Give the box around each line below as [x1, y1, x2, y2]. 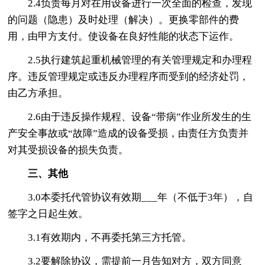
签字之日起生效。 [8, 208, 89, 219]
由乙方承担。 [8, 87, 69, 99]
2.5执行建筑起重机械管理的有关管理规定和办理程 [28, 54, 253, 66]
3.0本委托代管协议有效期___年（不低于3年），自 [28, 191, 254, 203]
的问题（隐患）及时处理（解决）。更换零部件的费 [8, 14, 240, 25]
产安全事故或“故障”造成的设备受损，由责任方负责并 [8, 127, 249, 139]
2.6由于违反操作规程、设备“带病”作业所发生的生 [28, 111, 252, 122]
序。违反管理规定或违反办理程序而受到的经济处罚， [8, 70, 250, 82]
